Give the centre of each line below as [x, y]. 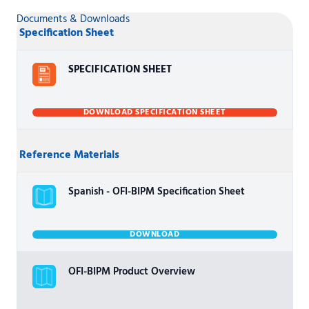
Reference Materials [69, 155]
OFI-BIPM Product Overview [131, 272]
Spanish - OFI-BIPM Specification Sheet [156, 192]
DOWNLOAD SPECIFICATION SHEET [154, 112]
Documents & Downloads [73, 19]
